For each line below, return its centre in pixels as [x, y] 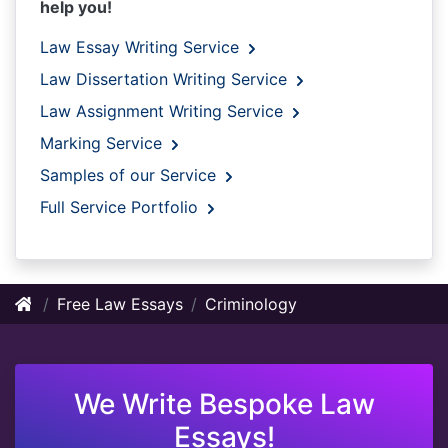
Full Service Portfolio [121, 207]
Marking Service [103, 143]
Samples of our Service [130, 175]
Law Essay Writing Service [142, 47]
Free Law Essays [120, 304]
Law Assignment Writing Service [164, 111]
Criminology [251, 304]
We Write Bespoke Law [224, 404]
